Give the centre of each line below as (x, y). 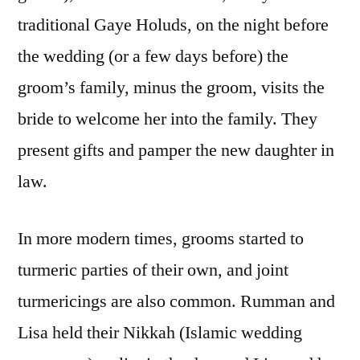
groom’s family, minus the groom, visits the (171, 88)
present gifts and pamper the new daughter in (176, 151)
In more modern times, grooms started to (161, 239)
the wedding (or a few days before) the (153, 57)
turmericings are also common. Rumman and (176, 302)
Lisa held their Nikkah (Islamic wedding (160, 333)
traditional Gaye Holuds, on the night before (173, 25)
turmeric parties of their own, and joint (153, 270)
